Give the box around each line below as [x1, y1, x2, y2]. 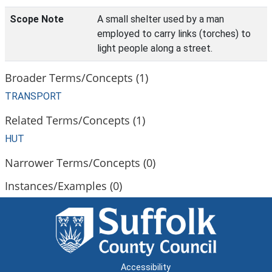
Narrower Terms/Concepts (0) [5, 155, 155, 170]
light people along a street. [97, 42, 212, 54]
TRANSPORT [5, 90, 62, 102]
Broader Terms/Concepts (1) [5, 70, 148, 85]
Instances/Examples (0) [5, 178, 122, 193]
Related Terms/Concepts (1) [5, 112, 145, 127]
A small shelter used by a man [97, 13, 224, 25]
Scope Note [10, 13, 64, 25]
